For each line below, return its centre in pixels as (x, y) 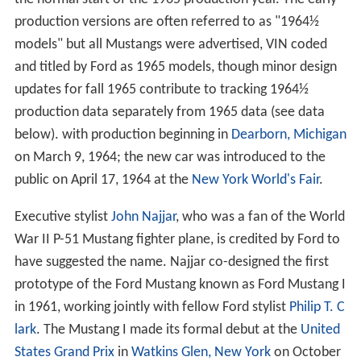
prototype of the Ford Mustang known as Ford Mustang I (180, 284)
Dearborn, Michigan (288, 135)
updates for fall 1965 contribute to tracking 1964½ (161, 89)
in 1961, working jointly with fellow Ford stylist (151, 307)
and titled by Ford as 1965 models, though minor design (175, 67)
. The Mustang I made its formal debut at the (168, 330)
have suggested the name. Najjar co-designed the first (171, 262)
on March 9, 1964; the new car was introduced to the (170, 157)
